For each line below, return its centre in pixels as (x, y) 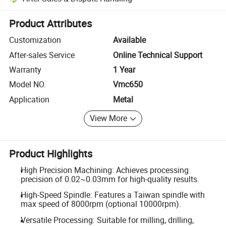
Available (129, 40)
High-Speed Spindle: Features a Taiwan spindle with (112, 195)
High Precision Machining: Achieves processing (104, 170)
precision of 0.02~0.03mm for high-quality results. (110, 179)
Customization (35, 40)
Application (30, 99)
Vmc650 (128, 84)
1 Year (124, 69)
